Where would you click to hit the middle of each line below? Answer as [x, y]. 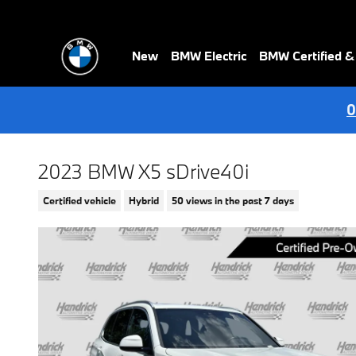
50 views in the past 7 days [233, 200]
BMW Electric [209, 56]
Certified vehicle [79, 200]
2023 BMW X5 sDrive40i [143, 171]
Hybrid [144, 200]
